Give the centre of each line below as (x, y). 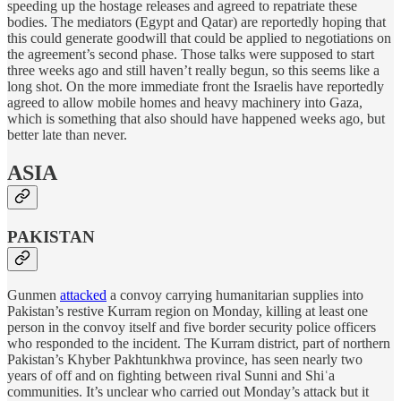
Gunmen (34, 295)
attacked (83, 295)
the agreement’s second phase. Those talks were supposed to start (191, 54)
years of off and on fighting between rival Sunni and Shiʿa (171, 376)
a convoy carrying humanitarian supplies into (235, 295)
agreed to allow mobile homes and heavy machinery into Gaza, (185, 102)
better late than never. (67, 134)
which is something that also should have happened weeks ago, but (196, 118)
